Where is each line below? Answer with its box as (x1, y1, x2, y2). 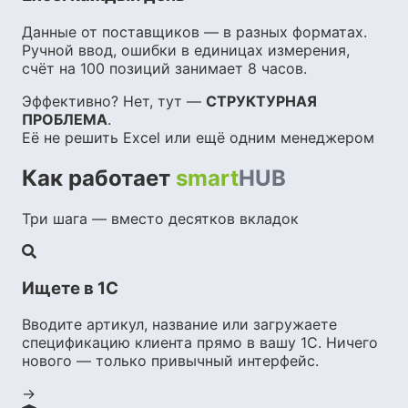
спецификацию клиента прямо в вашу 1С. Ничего (22, 333, 378, 352)
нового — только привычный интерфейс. (22, 352, 319, 371)
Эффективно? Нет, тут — (22, 92, 206, 111)
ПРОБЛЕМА (22, 110, 107, 129)
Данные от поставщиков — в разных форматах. (22, 23, 367, 42)
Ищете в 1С (22, 277, 118, 299)
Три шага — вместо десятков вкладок (22, 209, 299, 228)
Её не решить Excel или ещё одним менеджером (22, 128, 374, 148)
